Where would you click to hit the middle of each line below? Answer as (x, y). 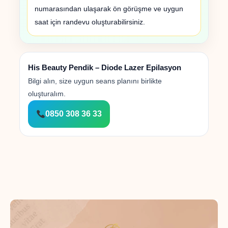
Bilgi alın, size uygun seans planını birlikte (95, 81)
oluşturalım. (47, 94)
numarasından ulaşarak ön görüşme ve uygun (109, 9)
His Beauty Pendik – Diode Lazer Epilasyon (105, 68)
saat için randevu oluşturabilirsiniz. (90, 22)
